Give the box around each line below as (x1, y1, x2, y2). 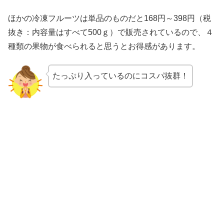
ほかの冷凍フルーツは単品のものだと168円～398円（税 (8, 13, 211, 22)
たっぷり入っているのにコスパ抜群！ (52, 71, 188, 80)
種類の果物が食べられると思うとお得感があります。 (8, 41, 200, 50)
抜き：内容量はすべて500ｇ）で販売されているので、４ (8, 27, 213, 36)
